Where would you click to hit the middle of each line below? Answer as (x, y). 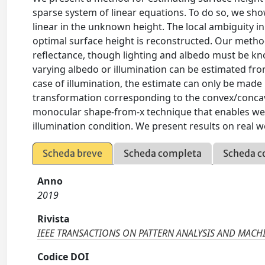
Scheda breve (73, 153)
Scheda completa (163, 153)
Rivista (54, 219)
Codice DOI (63, 257)
